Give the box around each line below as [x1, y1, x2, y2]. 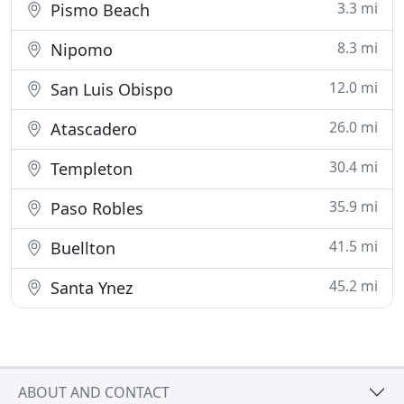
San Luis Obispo [46, 78, 173, 101]
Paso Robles [46, 197, 143, 220]
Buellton [46, 237, 115, 260]
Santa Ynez [46, 277, 133, 299]
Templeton [46, 158, 133, 180]
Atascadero [46, 118, 137, 141]
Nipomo [46, 39, 113, 61]
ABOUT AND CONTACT [18, 381, 170, 402]
